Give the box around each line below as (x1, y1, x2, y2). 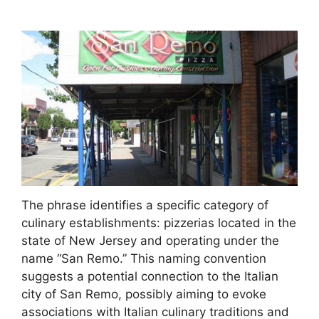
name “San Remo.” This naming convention (21, 251, 266, 266)
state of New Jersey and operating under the (21, 234, 279, 249)
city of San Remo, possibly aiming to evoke (21, 287, 266, 302)
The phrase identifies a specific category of (21, 198, 268, 213)
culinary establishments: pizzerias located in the (21, 216, 296, 231)
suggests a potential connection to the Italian (21, 269, 278, 284)
